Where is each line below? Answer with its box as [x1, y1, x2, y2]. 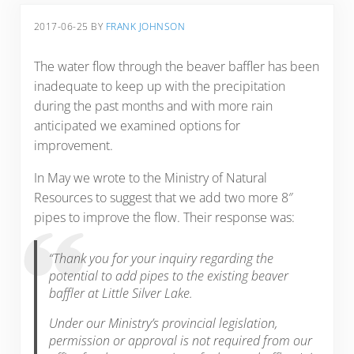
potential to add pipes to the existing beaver [49, 266, 289, 284]
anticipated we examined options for [33, 116, 240, 134]
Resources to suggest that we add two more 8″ [33, 188, 293, 206]
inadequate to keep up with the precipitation [33, 77, 285, 95]
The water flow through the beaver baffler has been [33, 57, 319, 75]
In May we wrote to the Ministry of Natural [33, 168, 267, 186]
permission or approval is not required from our [49, 331, 313, 349]
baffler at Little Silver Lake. [49, 284, 194, 302]
